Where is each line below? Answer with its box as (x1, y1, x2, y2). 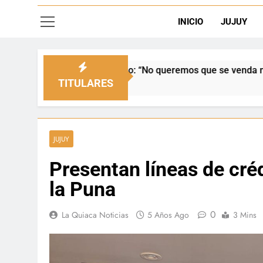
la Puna (49, 177, 116, 201)
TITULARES (58, 77, 113, 89)
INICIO (177, 16, 203, 27)
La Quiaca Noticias (62, 209, 129, 221)
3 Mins (233, 209, 257, 221)
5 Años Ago (147, 209, 189, 221)
